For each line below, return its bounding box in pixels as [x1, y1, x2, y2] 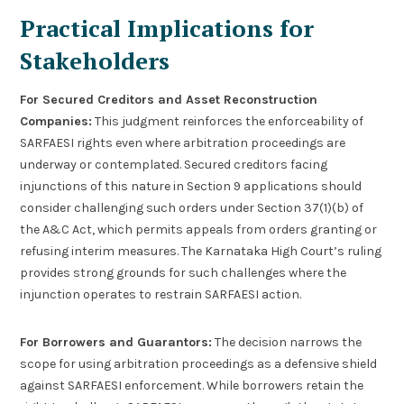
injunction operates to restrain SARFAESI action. [20, 287, 302, 303]
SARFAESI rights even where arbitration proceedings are [20, 135, 346, 151]
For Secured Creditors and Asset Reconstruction [20, 92, 318, 108]
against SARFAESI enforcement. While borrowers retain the [20, 377, 364, 393]
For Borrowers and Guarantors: [20, 334, 213, 350]
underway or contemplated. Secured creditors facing [20, 157, 328, 173]
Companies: [20, 114, 93, 130]
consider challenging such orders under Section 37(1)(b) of [20, 200, 364, 216]
